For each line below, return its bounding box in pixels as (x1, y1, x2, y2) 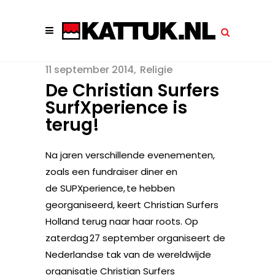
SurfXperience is (45, 96, 187, 120)
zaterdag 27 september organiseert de (45, 231, 225, 244)
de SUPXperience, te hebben (45, 182, 175, 195)
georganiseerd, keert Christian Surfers (45, 198, 219, 211)
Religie (140, 63, 172, 77)
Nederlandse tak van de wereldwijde (45, 248, 211, 261)
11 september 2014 (45, 63, 134, 77)
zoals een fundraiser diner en (45, 165, 177, 178)
